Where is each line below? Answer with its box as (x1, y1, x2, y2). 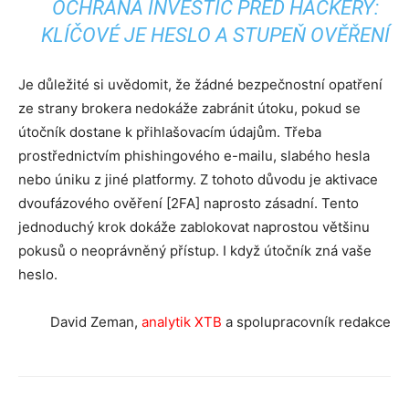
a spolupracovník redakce (222, 313, 391, 330)
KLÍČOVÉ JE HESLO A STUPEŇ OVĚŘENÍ (41, 24, 391, 47)
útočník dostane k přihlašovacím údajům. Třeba (18, 123, 321, 141)
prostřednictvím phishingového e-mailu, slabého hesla (18, 147, 370, 164)
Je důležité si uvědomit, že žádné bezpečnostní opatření (18, 76, 383, 93)
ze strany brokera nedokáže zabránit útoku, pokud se (18, 100, 361, 117)
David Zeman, (50, 313, 142, 330)
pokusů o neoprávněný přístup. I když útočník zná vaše (18, 242, 372, 259)
